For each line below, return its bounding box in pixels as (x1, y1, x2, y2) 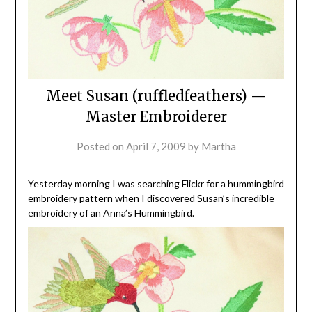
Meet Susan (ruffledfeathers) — (45, 87, 267, 105)
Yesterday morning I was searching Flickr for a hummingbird (27, 178, 284, 190)
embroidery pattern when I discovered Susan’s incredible (27, 192, 274, 205)
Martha (201, 140, 236, 153)
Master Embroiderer (85, 108, 227, 126)
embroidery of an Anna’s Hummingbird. (27, 207, 194, 219)
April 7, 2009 (125, 140, 186, 153)
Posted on (76, 140, 126, 153)
